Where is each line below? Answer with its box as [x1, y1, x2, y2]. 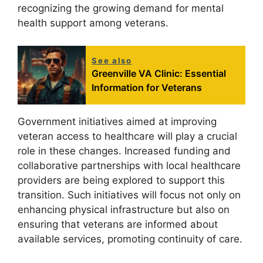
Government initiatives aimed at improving [18, 115, 217, 127]
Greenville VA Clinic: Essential [92, 67, 227, 79]
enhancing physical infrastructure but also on [18, 203, 230, 215]
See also [92, 55, 132, 65]
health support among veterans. [18, 17, 168, 29]
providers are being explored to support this [18, 174, 225, 186]
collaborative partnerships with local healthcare [18, 159, 241, 171]
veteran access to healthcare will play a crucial [18, 130, 237, 142]
